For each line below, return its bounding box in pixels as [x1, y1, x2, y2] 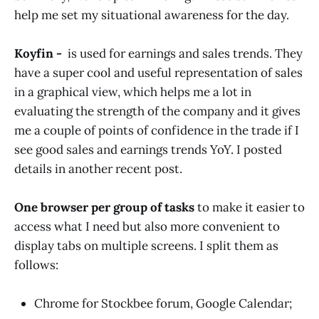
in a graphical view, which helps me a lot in [14, 84, 251, 100]
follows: [14, 257, 58, 273]
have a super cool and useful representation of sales [14, 65, 303, 81]
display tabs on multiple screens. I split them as [14, 238, 278, 254]
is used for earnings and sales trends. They [62, 46, 303, 62]
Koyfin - [14, 46, 62, 62]
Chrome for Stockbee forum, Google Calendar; [34, 296, 292, 312]
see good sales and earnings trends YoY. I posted [14, 142, 282, 158]
